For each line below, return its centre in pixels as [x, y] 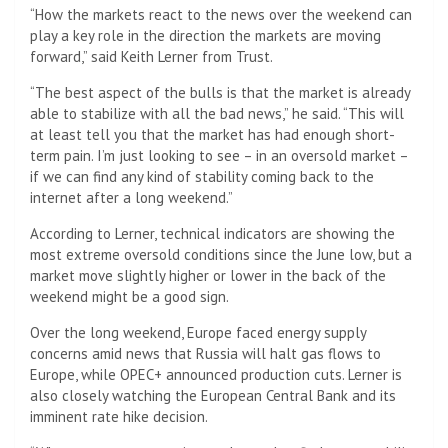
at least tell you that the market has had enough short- [212, 134]
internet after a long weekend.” [131, 197]
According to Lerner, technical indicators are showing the [212, 233]
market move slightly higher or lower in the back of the [208, 275]
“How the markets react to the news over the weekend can [221, 14]
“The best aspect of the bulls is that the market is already [220, 92]
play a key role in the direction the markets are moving [205, 35]
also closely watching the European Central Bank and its [213, 395]
